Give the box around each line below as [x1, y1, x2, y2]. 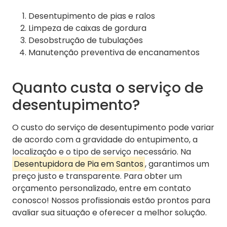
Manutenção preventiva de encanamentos [28, 47, 200, 59]
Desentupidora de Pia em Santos [14, 158, 143, 170]
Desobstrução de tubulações [28, 34, 143, 47]
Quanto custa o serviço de [12, 78, 203, 98]
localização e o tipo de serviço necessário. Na [12, 146, 191, 158]
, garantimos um [145, 158, 209, 170]
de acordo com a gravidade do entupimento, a [12, 134, 198, 146]
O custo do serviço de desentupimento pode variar [12, 122, 214, 134]
